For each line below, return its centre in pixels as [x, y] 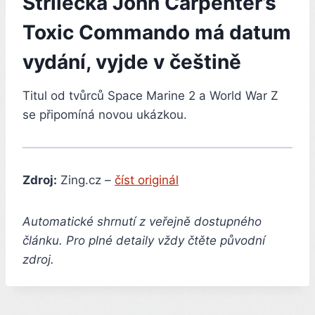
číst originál [147, 180]
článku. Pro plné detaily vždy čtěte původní [144, 241]
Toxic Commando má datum [157, 33]
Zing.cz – [86, 180]
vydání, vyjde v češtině [132, 62]
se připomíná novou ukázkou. [105, 115]
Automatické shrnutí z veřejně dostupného [142, 222]
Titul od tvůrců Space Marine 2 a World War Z [150, 96]
